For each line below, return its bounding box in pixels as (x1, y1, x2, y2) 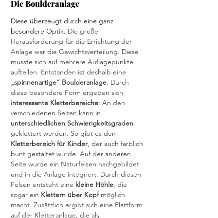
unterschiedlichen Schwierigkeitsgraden (11, 119, 133, 128)
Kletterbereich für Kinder (11, 139, 88, 148)
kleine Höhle (75, 180, 113, 189)
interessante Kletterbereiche (11, 98, 98, 108)
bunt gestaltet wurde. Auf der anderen (11, 149, 133, 159)
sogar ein (11, 190, 41, 200)
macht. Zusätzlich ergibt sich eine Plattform (11, 200, 145, 210)
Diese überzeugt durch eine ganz (11, 17, 115, 26)
